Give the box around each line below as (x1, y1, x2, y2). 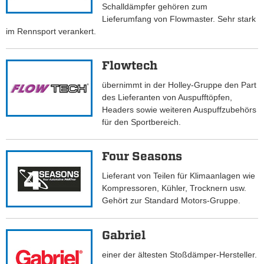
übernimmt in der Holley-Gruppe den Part (102, 80, 257, 90)
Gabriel (102, 228, 146, 243)
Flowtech (102, 58, 158, 73)
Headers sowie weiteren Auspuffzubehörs (102, 105, 257, 115)
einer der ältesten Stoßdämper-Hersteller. (102, 250, 258, 260)
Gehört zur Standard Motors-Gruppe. (102, 196, 241, 206)
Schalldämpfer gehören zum (102, 2, 208, 12)
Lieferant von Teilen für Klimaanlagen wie (102, 171, 256, 181)
